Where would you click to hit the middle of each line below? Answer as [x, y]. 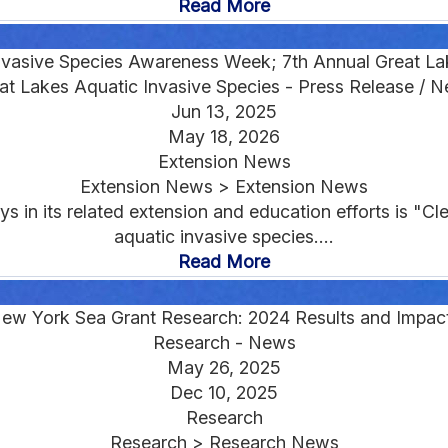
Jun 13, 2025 [224, 111]
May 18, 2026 [224, 136]
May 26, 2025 [224, 367]
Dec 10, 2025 [224, 392]
